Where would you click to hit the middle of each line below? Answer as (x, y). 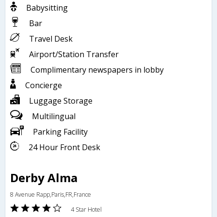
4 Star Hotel (86, 210)
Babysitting (47, 8)
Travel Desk (51, 39)
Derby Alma (44, 178)
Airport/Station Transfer (74, 54)
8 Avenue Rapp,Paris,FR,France (51, 195)
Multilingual (54, 116)
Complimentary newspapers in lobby (97, 70)
